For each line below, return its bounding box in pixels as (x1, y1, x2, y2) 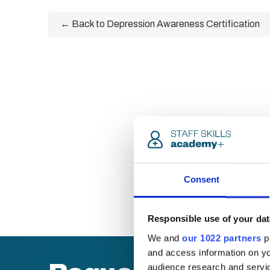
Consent (183, 174, 220, 185)
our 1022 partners (182, 233, 262, 243)
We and (147, 233, 182, 243)
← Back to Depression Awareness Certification (60, 19, 260, 29)
